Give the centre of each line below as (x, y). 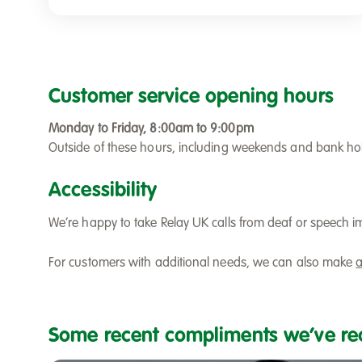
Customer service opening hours (191, 97)
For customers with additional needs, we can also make (202, 264)
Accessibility (103, 192)
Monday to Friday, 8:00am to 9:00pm (151, 130)
